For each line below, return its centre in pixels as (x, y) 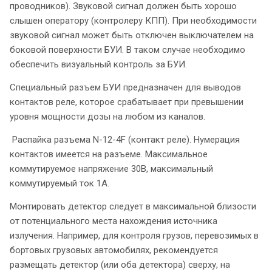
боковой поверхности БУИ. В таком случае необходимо (127, 50)
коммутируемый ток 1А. (59, 184)
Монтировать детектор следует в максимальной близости (133, 207)
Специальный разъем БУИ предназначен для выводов (125, 88)
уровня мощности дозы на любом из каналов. (107, 117)
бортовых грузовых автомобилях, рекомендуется (114, 250)
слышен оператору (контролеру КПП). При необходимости (133, 21)
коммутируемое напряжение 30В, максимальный (111, 169)
